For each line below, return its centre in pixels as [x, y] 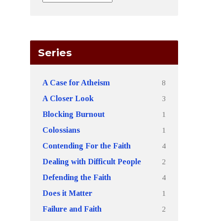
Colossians [61, 130]
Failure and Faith [72, 209]
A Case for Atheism [76, 83]
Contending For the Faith [87, 146]
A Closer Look [68, 98]
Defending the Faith [77, 177]
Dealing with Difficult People [92, 162]
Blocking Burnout [74, 114]
